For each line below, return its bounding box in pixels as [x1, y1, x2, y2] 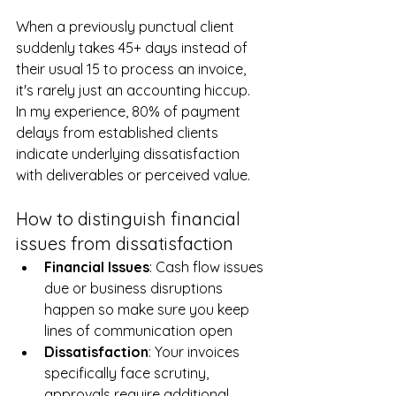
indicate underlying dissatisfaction [16, 144, 243, 163]
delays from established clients [16, 123, 222, 141]
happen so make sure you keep [44, 300, 253, 318]
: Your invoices [148, 342, 243, 361]
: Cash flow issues [149, 257, 267, 276]
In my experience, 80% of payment [16, 102, 244, 120]
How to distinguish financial [16, 207, 245, 230]
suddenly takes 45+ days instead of [16, 38, 251, 57]
